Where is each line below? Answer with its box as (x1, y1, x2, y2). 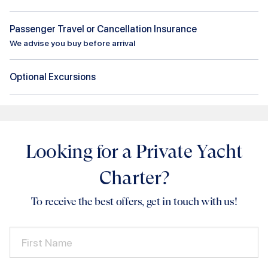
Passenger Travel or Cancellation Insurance (10, 23, 197, 35)
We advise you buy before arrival (10, 38, 135, 48)
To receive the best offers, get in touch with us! (31, 194, 237, 208)
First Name (22, 236, 72, 249)
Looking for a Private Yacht (25, 140, 243, 163)
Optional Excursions (10, 71, 96, 83)
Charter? (99, 166, 169, 189)
